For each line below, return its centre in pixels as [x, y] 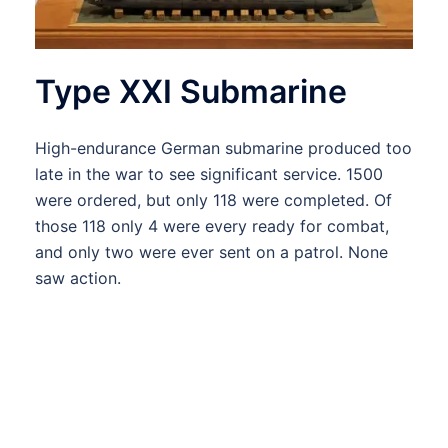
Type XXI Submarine [191, 92]
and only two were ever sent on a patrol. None [211, 252]
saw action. [78, 278]
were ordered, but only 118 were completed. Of [213, 200]
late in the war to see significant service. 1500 [209, 174]
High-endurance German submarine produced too [223, 148]
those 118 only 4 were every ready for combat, [212, 226]
